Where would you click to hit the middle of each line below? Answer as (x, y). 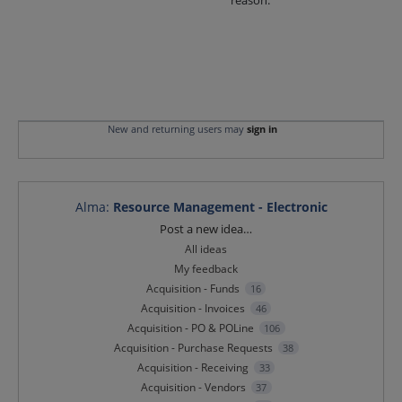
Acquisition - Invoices (193, 309)
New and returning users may (177, 129)
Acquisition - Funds (193, 289)
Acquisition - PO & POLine (190, 328)
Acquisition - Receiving (193, 368)
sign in (262, 129)
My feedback (206, 269)
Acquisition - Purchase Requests (193, 348)
